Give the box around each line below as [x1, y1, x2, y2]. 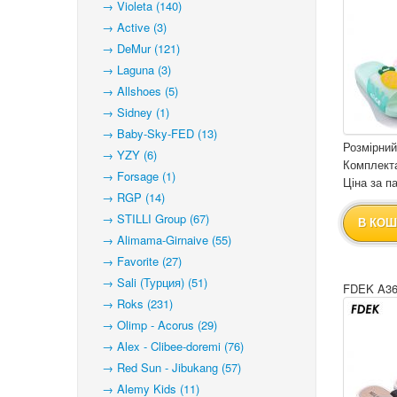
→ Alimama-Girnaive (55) [91, 231, 231, 248]
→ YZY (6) [91, 146, 157, 163]
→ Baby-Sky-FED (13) [91, 125, 217, 142]
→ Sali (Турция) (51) [91, 274, 207, 291]
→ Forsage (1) [91, 167, 175, 184]
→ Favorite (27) [91, 253, 182, 269]
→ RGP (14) [91, 189, 165, 206]
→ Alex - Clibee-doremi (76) [91, 338, 244, 354]
